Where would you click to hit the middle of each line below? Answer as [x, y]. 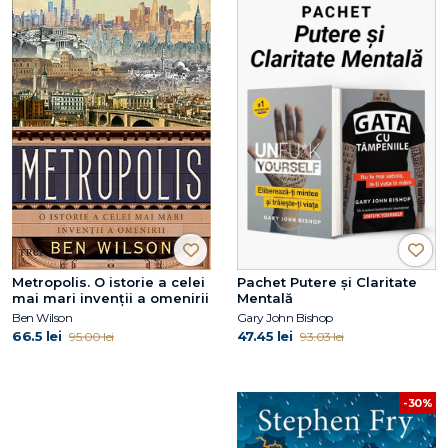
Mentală [264, 298]
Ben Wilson [42, 318]
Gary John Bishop [284, 318]
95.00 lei [91, 337]
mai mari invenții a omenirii [110, 298]
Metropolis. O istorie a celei [108, 282]
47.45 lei [264, 336]
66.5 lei [36, 336]
